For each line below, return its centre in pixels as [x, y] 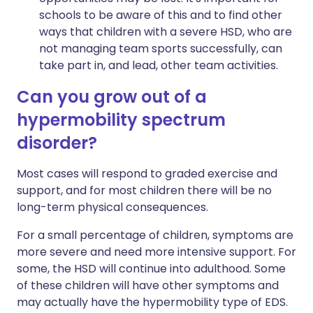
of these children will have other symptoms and [148, 285]
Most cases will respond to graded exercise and [147, 174]
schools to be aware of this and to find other [161, 15]
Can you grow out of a [112, 97]
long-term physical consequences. [112, 207]
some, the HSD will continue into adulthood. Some [151, 269]
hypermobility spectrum [121, 120]
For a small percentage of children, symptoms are [155, 235]
